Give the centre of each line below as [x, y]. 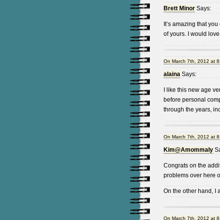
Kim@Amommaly [188, 150]
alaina [172, 74]
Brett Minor [179, 8]
